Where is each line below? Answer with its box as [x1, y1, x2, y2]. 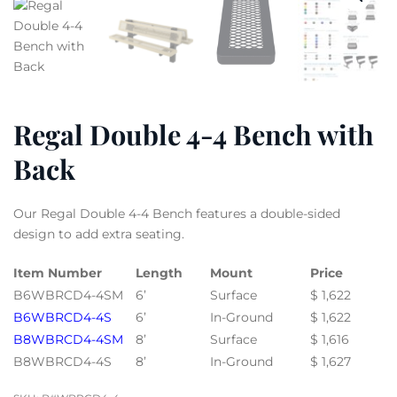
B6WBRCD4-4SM [13, 287, 123, 303]
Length [136, 265, 183, 281]
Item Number [13, 265, 102, 281]
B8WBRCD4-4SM [13, 331, 123, 347]
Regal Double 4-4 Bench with [13, 116, 374, 152]
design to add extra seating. [13, 226, 184, 242]
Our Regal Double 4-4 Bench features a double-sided [13, 206, 340, 222]
